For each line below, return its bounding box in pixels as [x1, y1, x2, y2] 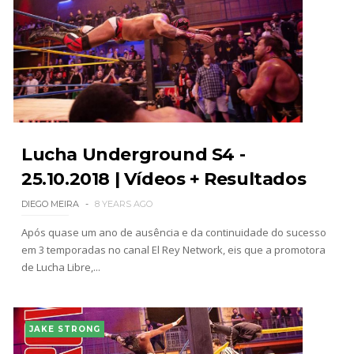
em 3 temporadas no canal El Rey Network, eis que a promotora [21, 242, 326, 257]
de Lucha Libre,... [21, 259, 100, 274]
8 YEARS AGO [94, 198, 153, 209]
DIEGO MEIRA [21, 198, 79, 209]
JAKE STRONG [28, 323, 100, 334]
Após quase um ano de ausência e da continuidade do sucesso [21, 224, 326, 239]
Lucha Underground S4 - [21, 143, 246, 165]
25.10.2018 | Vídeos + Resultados [21, 168, 307, 190]
